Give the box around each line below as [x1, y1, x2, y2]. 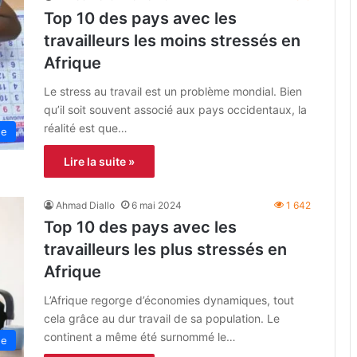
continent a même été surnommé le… [44, 329, 236, 343]
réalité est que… [44, 120, 127, 135]
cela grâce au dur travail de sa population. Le [44, 311, 280, 325]
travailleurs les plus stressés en [44, 239, 287, 259]
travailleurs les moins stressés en [44, 30, 300, 50]
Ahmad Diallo [56, 198, 115, 211]
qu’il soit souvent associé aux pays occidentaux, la [44, 102, 307, 116]
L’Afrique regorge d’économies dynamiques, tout [44, 292, 294, 307]
